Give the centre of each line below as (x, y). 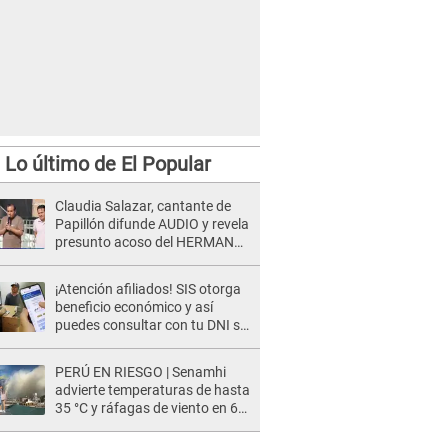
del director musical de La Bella (150, 260)
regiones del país (106, 426)
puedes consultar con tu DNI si (149, 325)
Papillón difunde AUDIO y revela (152, 224)
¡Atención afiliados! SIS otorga (148, 289)
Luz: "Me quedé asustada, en (143, 278)
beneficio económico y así (134, 307)
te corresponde (101, 343)
